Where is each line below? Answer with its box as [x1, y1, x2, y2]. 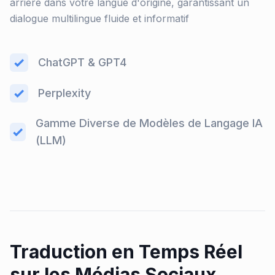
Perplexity [38, 87, 91, 99]
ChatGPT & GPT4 [38, 56, 126, 69]
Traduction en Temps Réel [10, 241, 242, 263]
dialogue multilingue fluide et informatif [10, 12, 189, 25]
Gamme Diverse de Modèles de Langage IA [36, 117, 263, 130]
